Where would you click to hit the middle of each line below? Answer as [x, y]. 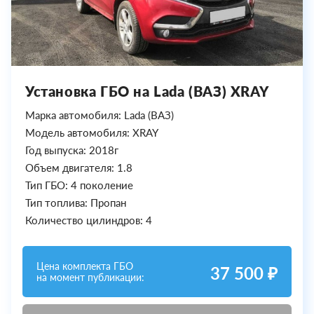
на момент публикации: [90, 277]
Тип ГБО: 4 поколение [79, 185]
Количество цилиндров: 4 [89, 220]
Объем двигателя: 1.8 [79, 168]
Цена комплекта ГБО [85, 266]
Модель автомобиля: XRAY [92, 133]
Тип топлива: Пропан [76, 203]
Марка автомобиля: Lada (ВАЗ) [100, 115]
